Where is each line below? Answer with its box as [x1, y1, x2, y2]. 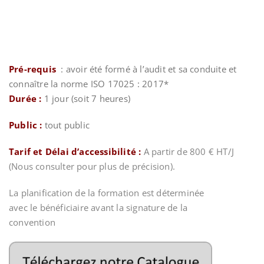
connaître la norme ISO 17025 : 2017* [9, 78, 226, 90]
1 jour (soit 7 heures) [41, 93, 131, 104]
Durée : [9, 93, 42, 104]
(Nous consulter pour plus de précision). [9, 160, 175, 172]
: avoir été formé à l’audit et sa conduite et [56, 63, 237, 75]
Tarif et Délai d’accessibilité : [9, 146, 144, 157]
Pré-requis [9, 63, 56, 75]
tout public [42, 119, 90, 131]
